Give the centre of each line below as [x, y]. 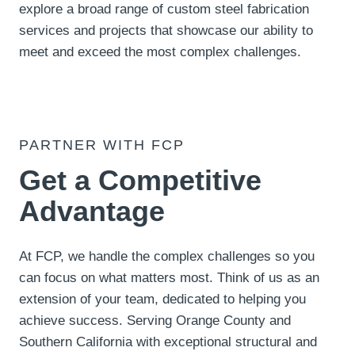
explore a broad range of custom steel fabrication [164, 9]
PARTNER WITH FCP [102, 145]
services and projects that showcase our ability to [166, 31]
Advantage [92, 211]
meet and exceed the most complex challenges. [160, 52]
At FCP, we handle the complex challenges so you [167, 256]
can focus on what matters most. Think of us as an [169, 278]
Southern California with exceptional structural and [168, 342]
